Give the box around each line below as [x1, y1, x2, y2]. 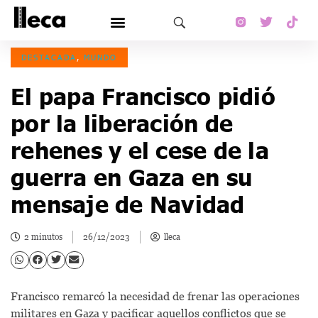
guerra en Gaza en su [11, 162, 252, 191]
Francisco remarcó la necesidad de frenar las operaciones [11, 289, 300, 302]
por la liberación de [11, 108, 233, 137]
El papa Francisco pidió [11, 81, 275, 110]
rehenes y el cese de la [11, 135, 269, 164]
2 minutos [24, 231, 62, 243]
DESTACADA [21, 53, 77, 62]
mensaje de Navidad [11, 189, 245, 218]
